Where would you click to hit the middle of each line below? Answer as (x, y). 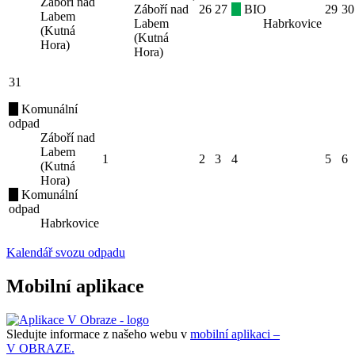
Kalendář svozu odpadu (66, 253)
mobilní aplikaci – (235, 334)
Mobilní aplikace (75, 286)
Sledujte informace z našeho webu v (98, 334)
